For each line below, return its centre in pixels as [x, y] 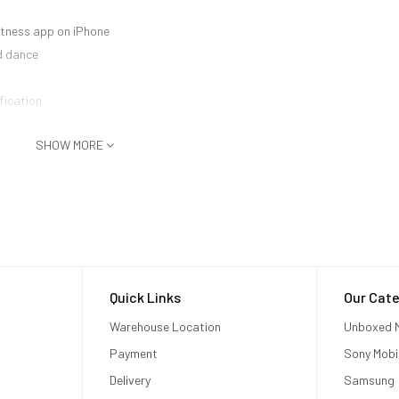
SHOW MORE [71, 145]
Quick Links [146, 297]
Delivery [130, 380]
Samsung [369, 380]
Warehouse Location [167, 327]
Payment [134, 354]
